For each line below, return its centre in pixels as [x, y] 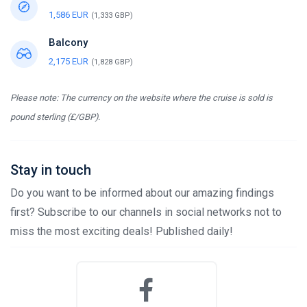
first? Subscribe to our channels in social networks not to [146, 212]
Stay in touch [51, 170]
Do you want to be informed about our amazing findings [142, 193]
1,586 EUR [69, 15]
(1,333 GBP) [112, 15]
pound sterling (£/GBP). [55, 117]
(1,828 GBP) [112, 62]
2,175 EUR [69, 61]
